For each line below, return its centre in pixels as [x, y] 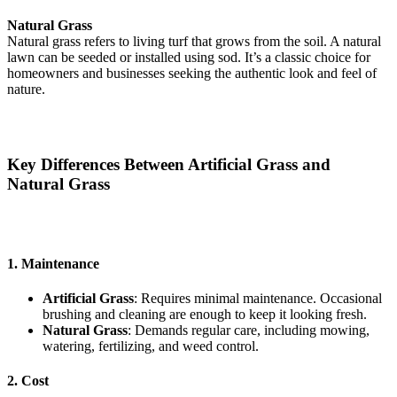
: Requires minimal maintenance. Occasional [258, 299]
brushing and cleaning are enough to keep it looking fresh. [205, 315]
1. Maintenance [53, 263]
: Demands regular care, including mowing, [249, 331]
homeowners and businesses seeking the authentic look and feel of [192, 74]
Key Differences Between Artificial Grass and [169, 164]
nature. [26, 90]
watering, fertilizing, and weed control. [151, 346]
